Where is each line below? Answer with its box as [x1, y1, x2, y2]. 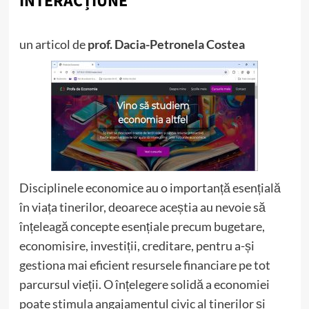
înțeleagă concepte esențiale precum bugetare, [19, 219, 265, 234]
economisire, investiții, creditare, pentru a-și [19, 238, 255, 253]
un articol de [19, 37, 88, 52]
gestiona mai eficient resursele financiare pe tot [19, 257, 270, 272]
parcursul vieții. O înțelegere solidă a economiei [19, 277, 270, 292]
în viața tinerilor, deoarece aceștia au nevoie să [19, 199, 266, 215]
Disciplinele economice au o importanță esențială [19, 180, 281, 195]
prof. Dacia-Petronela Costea [87, 37, 245, 52]
